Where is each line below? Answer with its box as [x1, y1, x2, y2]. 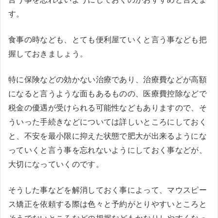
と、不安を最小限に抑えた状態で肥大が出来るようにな [8, 131, 207, 141]
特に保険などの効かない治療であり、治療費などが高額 [8, 74, 207, 84]
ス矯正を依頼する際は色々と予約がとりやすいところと [8, 199, 207, 209]
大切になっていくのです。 [8, 159, 104, 169]
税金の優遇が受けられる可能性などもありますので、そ [8, 103, 207, 112]
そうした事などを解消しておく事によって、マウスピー [8, 185, 207, 195]
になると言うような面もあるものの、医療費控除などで [8, 89, 207, 98]
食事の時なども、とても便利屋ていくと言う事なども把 [8, 35, 207, 44]
